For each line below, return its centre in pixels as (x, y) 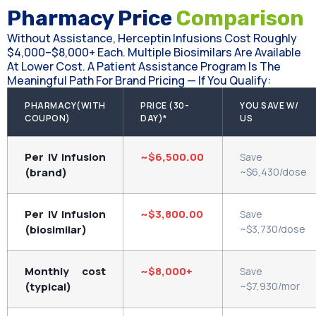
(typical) (48, 287)
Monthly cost (65, 272)
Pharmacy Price (92, 19)
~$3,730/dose (273, 229)
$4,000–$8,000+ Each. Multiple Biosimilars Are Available (154, 53)
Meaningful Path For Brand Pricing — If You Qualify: (139, 81)
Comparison (240, 19)
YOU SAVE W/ (269, 106)
